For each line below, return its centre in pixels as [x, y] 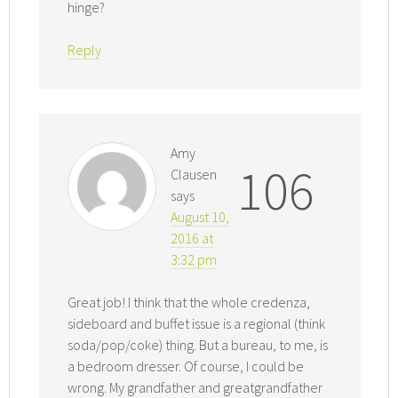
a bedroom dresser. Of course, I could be [186, 366]
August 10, [200, 217]
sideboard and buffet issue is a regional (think [197, 324]
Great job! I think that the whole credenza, [189, 302]
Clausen [194, 175]
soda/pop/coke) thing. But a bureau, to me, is [198, 345]
